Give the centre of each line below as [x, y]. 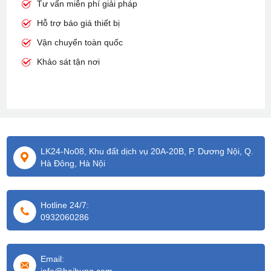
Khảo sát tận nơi [68, 62]
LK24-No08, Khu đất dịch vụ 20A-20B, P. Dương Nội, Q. [147, 152]
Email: [52, 259]
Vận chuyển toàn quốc [80, 43]
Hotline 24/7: [64, 205]
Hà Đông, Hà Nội [73, 164]
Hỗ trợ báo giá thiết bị [79, 23]
